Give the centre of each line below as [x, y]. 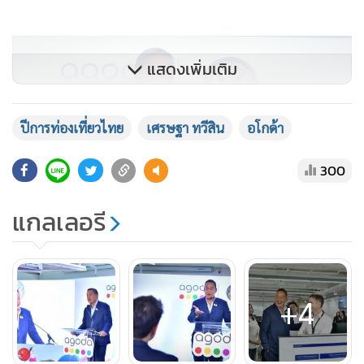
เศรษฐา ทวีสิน [185, 128]
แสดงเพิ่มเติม [190, 69]
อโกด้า [265, 128]
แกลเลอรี [59, 222]
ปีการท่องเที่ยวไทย [72, 128]
